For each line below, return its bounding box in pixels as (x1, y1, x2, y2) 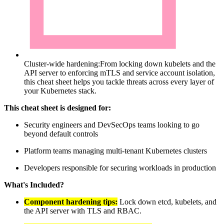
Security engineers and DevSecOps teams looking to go (24, 120, 199, 129)
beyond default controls (24, 129, 98, 138)
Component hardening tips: (24, 197, 117, 206)
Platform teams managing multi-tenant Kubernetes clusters (24, 146, 207, 155)
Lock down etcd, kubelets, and (119, 197, 216, 206)
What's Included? (4, 180, 64, 189)
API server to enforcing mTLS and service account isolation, (24, 68, 215, 77)
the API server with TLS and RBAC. (24, 206, 141, 215)
